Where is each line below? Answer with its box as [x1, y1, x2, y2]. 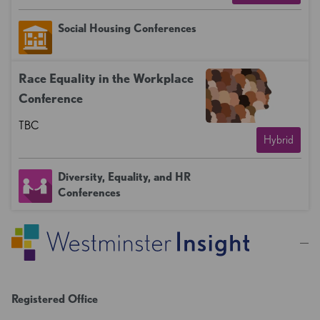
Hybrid [264, 133, 294, 147]
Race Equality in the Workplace [19, 71, 194, 86]
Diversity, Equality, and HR [58, 170, 191, 184]
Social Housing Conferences [58, 21, 196, 36]
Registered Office [11, 292, 98, 306]
